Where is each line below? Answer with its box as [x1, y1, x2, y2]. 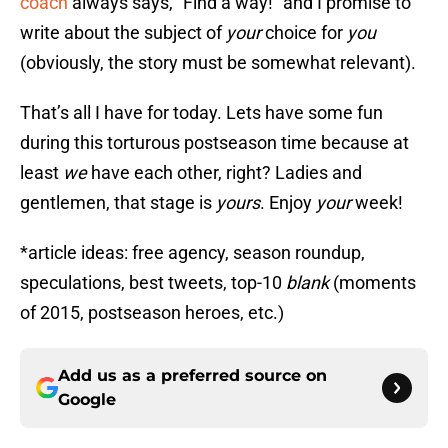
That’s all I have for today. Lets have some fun [20, 102, 383, 124]
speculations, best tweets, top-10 [20, 272, 286, 294]
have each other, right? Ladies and [87, 162, 362, 184]
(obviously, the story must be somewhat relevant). [20, 52, 416, 74]
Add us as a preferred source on [58, 366, 327, 386]
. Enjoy [260, 192, 316, 214]
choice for [261, 22, 347, 44]
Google [58, 390, 116, 410]
